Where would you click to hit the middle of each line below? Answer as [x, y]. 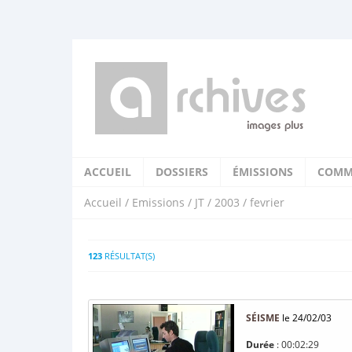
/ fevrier [262, 202]
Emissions [158, 202]
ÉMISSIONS [263, 172]
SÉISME [263, 318]
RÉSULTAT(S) [128, 256]
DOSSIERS [182, 172]
